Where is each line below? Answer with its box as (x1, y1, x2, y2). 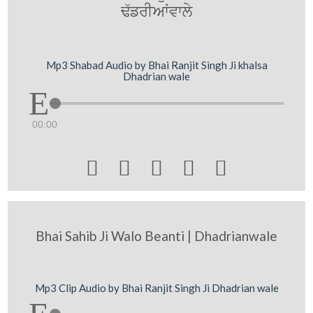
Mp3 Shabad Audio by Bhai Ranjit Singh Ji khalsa (45, 59, 268, 71)
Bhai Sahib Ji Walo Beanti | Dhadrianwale (36, 228, 277, 244)
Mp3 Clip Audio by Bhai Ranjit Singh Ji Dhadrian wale (34, 281, 279, 294)
